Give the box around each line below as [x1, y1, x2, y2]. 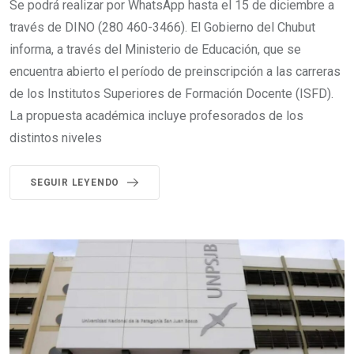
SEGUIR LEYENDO [30, 176, 120, 188]
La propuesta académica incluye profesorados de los [9, 107, 303, 123]
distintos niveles [9, 130, 102, 145]
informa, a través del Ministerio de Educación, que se [9, 41, 301, 57]
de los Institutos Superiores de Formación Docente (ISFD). [9, 85, 333, 101]
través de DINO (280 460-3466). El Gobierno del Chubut [9, 19, 315, 35]
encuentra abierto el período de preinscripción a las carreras [9, 63, 341, 79]
